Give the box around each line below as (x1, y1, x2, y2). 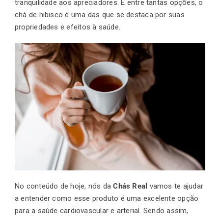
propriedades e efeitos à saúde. (15, 22, 120, 31)
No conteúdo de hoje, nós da (15, 181, 113, 191)
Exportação (84, 62, 136, 75)
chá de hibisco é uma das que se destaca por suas (15, 10, 185, 19)
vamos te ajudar (149, 181, 203, 191)
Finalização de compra (59, 23, 161, 35)
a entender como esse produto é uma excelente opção (15, 193, 199, 203)
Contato (92, 142, 128, 154)
